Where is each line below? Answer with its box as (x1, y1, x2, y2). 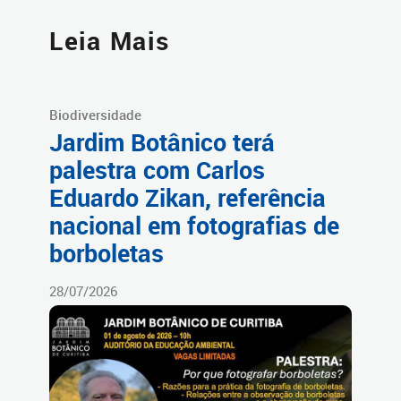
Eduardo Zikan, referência (49, 182, 326, 215)
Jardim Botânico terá (49, 126, 275, 159)
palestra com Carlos (49, 154, 265, 187)
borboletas (49, 237, 164, 270)
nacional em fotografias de (49, 209, 339, 243)
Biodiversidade (49, 106, 141, 124)
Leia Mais (49, 24, 170, 58)
